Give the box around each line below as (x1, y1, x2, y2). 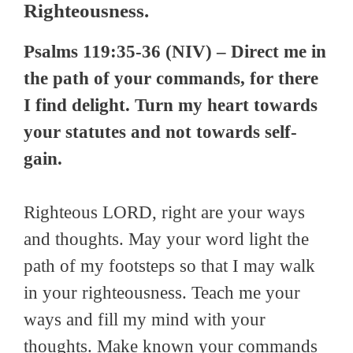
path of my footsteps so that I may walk (24, 256, 315, 277)
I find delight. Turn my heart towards (24, 95, 318, 115)
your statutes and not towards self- (24, 121, 297, 142)
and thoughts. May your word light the (24, 229, 309, 250)
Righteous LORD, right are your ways (24, 203, 305, 223)
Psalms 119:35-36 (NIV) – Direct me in (24, 41, 326, 61)
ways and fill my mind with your (24, 310, 266, 330)
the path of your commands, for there (24, 68, 318, 88)
